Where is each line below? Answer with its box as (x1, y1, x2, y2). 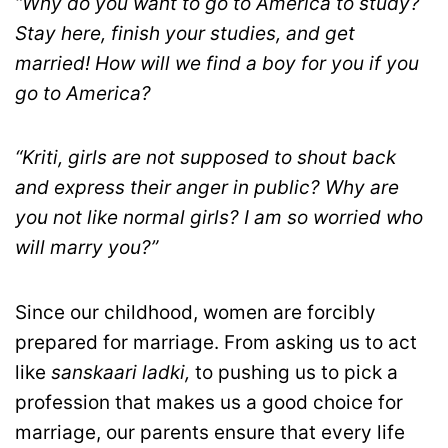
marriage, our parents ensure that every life (15, 420, 405, 444)
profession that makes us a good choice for (15, 390, 403, 414)
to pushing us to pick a (190, 360, 398, 384)
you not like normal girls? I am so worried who (15, 206, 423, 230)
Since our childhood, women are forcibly (15, 300, 376, 324)
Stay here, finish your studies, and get (15, 22, 355, 46)
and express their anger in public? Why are (15, 176, 399, 200)
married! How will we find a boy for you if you (15, 52, 419, 76)
